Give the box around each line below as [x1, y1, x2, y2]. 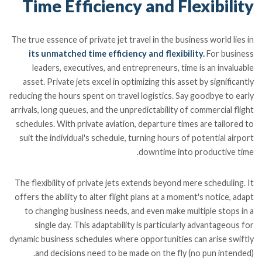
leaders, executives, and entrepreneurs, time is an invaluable [32, 63, 254, 73]
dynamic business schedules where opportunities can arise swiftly [9, 233, 254, 244]
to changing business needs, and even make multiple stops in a [24, 205, 254, 216]
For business [204, 49, 254, 59]
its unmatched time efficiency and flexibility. [28, 49, 205, 59]
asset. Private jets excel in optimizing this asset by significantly [22, 77, 254, 87]
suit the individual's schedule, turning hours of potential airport [19, 133, 254, 143]
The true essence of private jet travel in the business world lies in [11, 35, 254, 45]
